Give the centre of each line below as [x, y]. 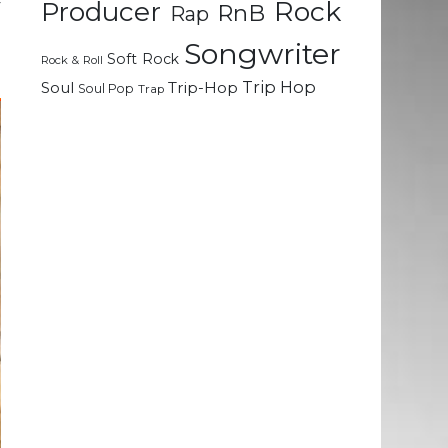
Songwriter [263, 54]
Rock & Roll [72, 60]
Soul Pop [106, 89]
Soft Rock [143, 59]
